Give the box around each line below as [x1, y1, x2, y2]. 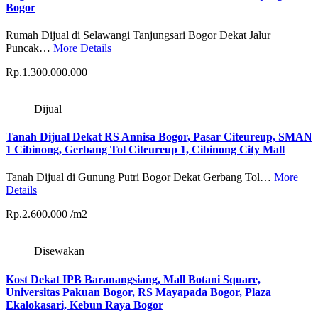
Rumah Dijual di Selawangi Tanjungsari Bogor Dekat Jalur [6, 28, 270, 41]
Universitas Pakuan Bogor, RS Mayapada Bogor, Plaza [6, 285, 271, 298]
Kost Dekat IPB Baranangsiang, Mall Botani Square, [6, 273, 261, 285]
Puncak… [6, 41, 53, 54]
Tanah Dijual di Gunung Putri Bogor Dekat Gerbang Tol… [6, 171, 274, 184]
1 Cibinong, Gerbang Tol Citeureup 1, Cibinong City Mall [6, 143, 285, 156]
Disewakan [34, 245, 84, 258]
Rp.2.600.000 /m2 [6, 208, 87, 221]
